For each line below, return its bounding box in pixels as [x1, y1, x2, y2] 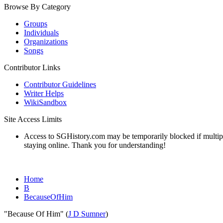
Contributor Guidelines [24, 80, 96, 89]
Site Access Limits [4, 115, 62, 123]
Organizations [24, 37, 68, 46]
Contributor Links [4, 63, 60, 72]
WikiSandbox [24, 98, 67, 107]
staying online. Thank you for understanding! [24, 141, 166, 149]
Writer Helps [24, 89, 64, 98]
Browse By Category [4, 2, 71, 11]
